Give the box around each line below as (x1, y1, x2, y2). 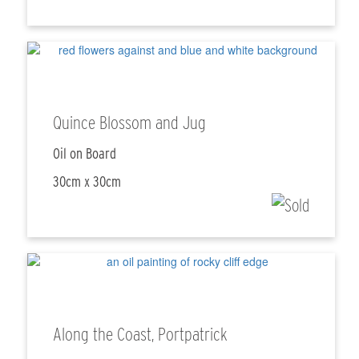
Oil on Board (53, 145, 117, 163)
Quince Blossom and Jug (53, 111, 207, 135)
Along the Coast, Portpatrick (53, 323, 228, 346)
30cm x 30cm (53, 173, 122, 191)
